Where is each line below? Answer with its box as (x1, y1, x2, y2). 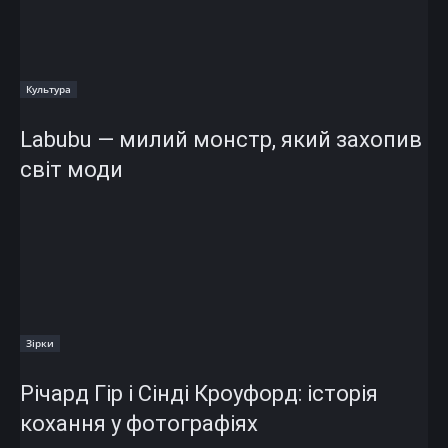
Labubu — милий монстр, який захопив (20, 127, 422, 153)
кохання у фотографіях (20, 411, 258, 437)
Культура (26, 82, 71, 97)
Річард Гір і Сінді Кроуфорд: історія (20, 381, 378, 407)
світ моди (20, 157, 123, 183)
